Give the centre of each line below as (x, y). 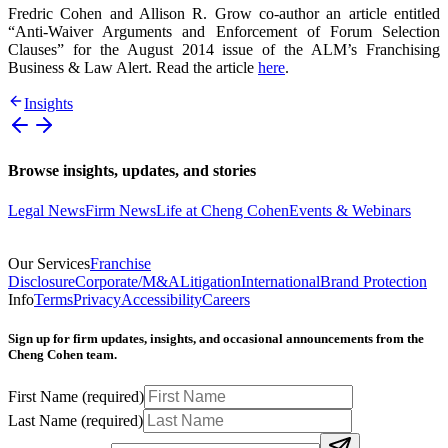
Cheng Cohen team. (62, 355)
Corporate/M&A (127, 281)
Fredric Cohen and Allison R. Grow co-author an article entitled (224, 14)
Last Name (42, 421)
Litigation (210, 281)
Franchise (120, 263)
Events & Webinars (350, 210)
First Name (43, 397)
